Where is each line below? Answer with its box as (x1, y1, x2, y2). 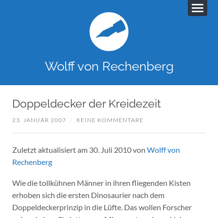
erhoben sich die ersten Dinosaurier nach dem (12, 190, 164, 200)
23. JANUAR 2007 (12, 116, 66, 124)
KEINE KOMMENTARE (76, 116, 144, 124)
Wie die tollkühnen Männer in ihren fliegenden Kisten (12, 178, 191, 187)
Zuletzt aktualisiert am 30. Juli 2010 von (12, 145, 147, 155)
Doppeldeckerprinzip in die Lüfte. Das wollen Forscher (12, 202, 192, 212)
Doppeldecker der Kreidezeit (12, 97, 161, 110)
